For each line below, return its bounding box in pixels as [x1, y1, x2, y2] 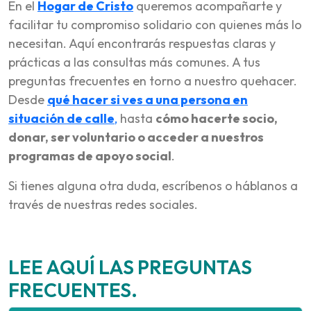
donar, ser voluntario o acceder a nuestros [8, 128, 264, 145]
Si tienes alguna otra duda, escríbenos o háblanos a [8, 177, 298, 194]
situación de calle [8, 110, 115, 126]
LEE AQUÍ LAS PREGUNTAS [8, 254, 252, 279]
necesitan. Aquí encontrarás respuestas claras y [8, 35, 276, 51]
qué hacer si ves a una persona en [47, 91, 248, 108]
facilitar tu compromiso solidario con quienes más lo [8, 16, 302, 33]
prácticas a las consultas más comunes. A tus [8, 53, 260, 70]
